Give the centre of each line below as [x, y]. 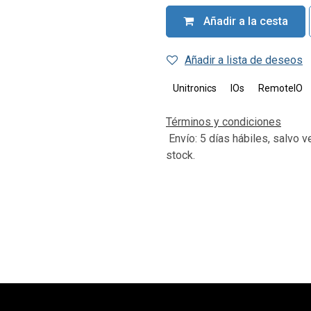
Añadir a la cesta [244, 21]
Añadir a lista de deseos [244, 60]
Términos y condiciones [224, 122]
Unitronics [195, 88]
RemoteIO [280, 88]
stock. [180, 155]
